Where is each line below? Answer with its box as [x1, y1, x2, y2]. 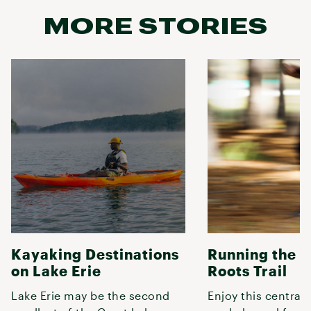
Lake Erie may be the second [11, 288, 170, 302]
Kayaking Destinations [11, 245, 179, 262]
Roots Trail [208, 262, 287, 279]
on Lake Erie [11, 262, 101, 279]
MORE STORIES [43, 12, 268, 38]
